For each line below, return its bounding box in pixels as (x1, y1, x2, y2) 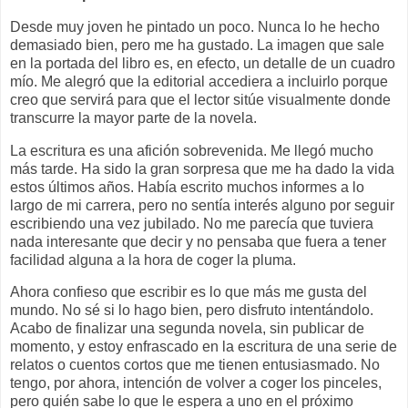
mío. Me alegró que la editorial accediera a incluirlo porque (10, 73, 388, 89)
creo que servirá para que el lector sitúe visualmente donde (10, 91, 391, 107)
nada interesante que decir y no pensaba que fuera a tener (10, 233, 386, 250)
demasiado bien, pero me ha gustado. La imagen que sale (10, 36, 384, 53)
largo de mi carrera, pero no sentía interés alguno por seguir (10, 197, 394, 213)
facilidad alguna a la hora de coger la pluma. (10, 251, 300, 268)
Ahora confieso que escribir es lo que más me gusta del (10, 284, 367, 301)
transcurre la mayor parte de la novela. (10, 109, 257, 126)
